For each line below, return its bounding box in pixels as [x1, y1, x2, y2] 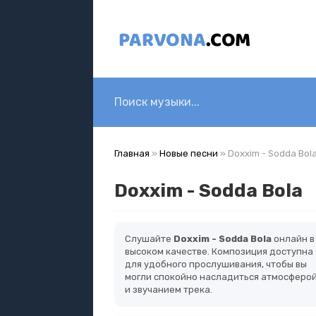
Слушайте [125, 233, 174, 244]
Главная [114, 148, 150, 159]
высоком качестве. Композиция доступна [125, 246, 313, 257]
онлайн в [272, 233, 315, 244]
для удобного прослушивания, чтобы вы [125, 259, 307, 269]
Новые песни [159, 148, 218, 159]
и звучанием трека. [125, 284, 212, 295]
